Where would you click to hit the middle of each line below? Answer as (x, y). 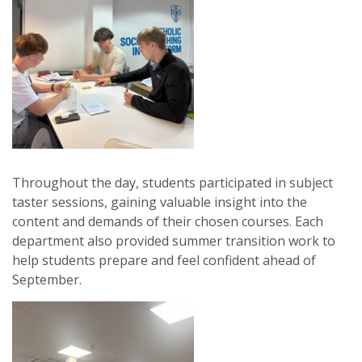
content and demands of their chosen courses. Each (168, 221)
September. (47, 280)
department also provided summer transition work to (174, 241)
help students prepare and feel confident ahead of (164, 260)
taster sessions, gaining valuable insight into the (160, 202)
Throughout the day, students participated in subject (173, 183)
